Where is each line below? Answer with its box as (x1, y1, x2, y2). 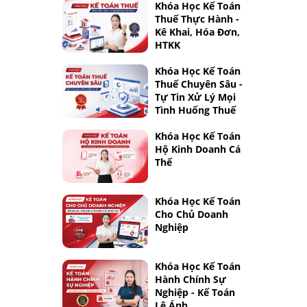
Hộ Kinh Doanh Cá (155, 143, 241, 156)
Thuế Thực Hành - (155, 12, 239, 25)
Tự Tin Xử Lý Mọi (155, 90, 236, 103)
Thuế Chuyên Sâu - (155, 77, 243, 90)
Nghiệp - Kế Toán (155, 286, 235, 299)
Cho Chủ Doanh (155, 208, 228, 221)
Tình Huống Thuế (155, 103, 236, 116)
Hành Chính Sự (155, 273, 226, 286)
